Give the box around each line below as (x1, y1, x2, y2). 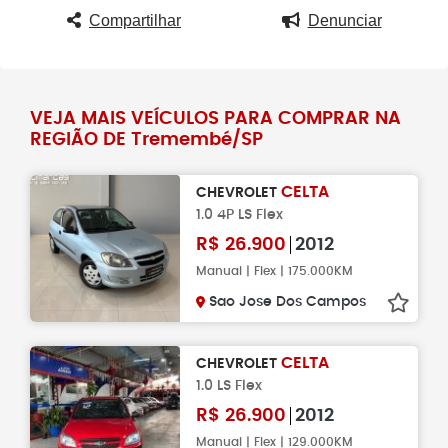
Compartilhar (89, 12, 181, 29)
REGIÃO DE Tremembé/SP (30, 131, 263, 149)
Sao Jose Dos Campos (209, 295, 366, 309)
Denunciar (307, 12, 382, 29)
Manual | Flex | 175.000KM (196, 265, 353, 277)
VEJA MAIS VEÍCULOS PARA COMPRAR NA (30, 110, 401, 128)
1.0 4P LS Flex (196, 207, 283, 222)
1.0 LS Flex (196, 378, 262, 393)
